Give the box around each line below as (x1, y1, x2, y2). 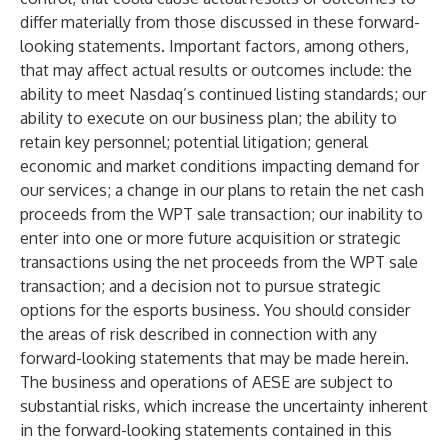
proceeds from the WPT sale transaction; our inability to (20, 204, 423, 224)
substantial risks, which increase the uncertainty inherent (20, 396, 428, 416)
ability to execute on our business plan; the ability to (20, 108, 397, 128)
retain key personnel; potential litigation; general (20, 132, 368, 152)
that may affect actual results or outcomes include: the (20, 60, 412, 80)
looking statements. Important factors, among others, (20, 36, 409, 56)
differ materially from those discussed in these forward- (20, 12, 420, 32)
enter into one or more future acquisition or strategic (20, 228, 401, 248)
